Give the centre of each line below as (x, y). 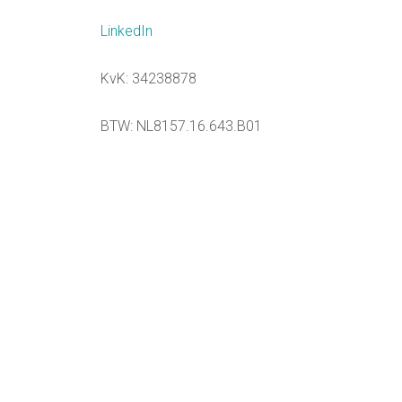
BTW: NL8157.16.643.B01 (181, 126)
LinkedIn (127, 31)
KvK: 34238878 (149, 79)
